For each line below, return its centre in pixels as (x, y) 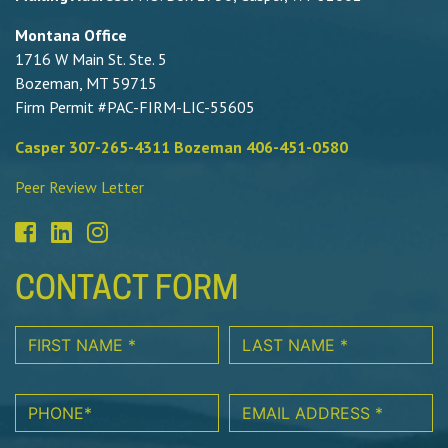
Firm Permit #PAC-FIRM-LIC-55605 (135, 106)
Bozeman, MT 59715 (86, 82)
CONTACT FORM (126, 291)
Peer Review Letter (79, 186)
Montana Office (71, 34)
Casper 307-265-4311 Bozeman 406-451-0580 (181, 146)
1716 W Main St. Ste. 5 (91, 58)
